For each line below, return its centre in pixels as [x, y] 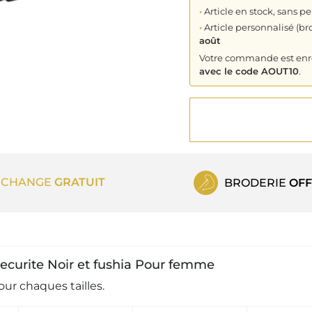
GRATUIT [80, 182]
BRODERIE [256, 182]
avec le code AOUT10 [249, 71]
